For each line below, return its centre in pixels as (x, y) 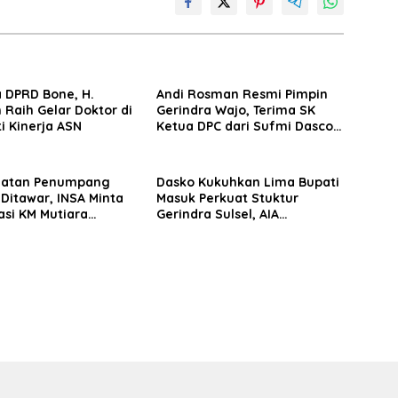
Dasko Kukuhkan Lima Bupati (247, 183)
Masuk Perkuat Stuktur (227, 199)
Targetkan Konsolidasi (226, 231)
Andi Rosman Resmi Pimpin (242, 95)
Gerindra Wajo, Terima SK (235, 111)
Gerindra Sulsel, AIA (217, 215)
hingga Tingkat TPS (217, 247)
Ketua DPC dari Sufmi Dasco (244, 127)
